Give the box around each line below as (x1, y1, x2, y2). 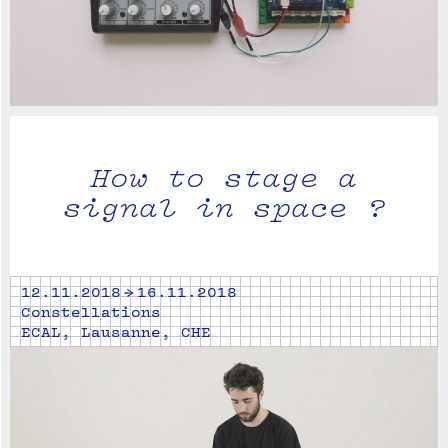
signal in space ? (62, 190, 386, 226)
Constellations (21, 303, 161, 322)
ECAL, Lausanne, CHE (21, 323, 211, 342)
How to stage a (91, 160, 357, 196)
